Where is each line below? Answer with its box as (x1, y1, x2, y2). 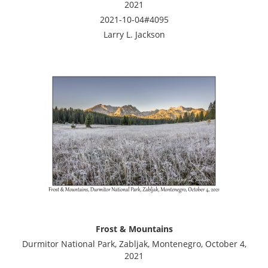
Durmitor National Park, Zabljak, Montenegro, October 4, (22, 237, 246, 249)
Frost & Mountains (95, 223, 173, 234)
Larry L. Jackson (103, 28, 165, 40)
